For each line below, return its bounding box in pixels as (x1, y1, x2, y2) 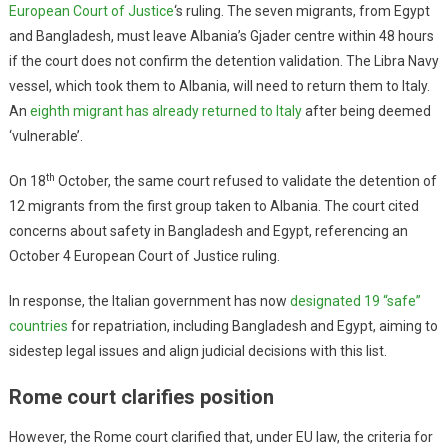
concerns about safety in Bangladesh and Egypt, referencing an (8, 223, 408, 240)
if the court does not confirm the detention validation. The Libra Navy (8, 53, 439, 70)
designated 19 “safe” (289, 293, 421, 310)
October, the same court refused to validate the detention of (54, 173, 437, 190)
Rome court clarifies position (8, 385, 274, 410)
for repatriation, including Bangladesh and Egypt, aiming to (67, 318, 438, 335)
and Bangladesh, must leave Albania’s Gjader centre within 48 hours (8, 28, 434, 45)
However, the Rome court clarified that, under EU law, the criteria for (8, 429, 433, 446)
